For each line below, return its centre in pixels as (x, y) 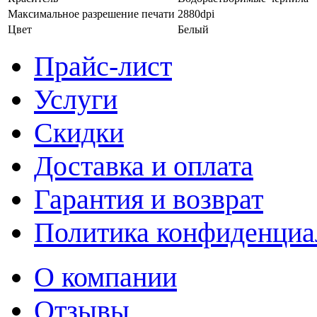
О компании (105, 277)
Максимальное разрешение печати (91, 13)
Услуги (76, 99)
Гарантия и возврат (149, 199)
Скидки (79, 132)
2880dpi (196, 13)
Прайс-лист (103, 66)
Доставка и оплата (144, 166)
